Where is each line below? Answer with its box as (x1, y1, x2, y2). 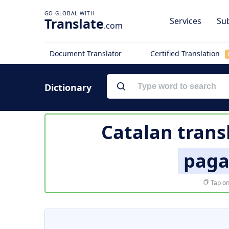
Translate (44, 15, 104, 32)
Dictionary (44, 81, 91, 94)
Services (170, 15, 201, 27)
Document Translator (50, 49, 122, 58)
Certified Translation (150, 49, 222, 58)
